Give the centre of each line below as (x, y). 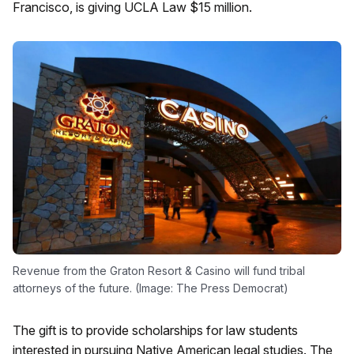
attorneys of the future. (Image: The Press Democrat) (151, 288)
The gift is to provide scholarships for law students (155, 331)
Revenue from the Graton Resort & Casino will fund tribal (159, 271)
